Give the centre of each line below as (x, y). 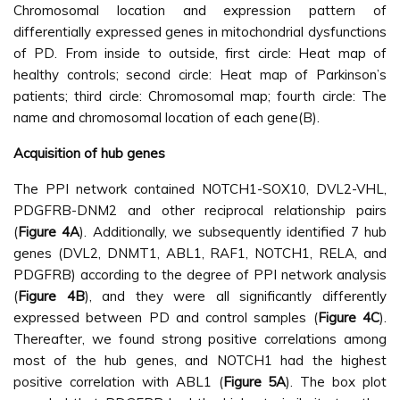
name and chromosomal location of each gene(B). (167, 118)
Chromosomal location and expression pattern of (200, 11)
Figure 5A (254, 382)
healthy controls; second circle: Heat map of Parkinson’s (200, 75)
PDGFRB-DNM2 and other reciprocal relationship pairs (200, 211)
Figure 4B (51, 296)
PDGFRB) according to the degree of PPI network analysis (200, 275)
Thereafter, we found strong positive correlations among (200, 339)
